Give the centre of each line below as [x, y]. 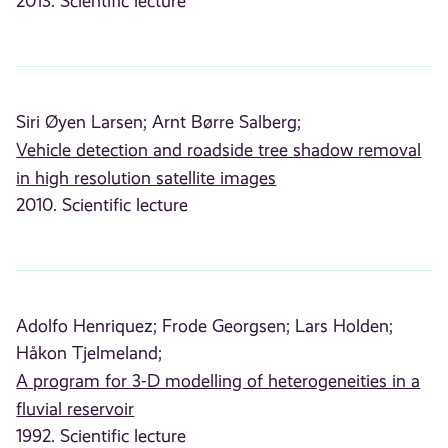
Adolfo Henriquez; [87, 326]
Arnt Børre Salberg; [227, 122]
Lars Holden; [344, 326]
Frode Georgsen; [226, 326]
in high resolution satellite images [146, 178]
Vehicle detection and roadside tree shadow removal [219, 150]
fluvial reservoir [75, 409]
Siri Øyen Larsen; [82, 122]
